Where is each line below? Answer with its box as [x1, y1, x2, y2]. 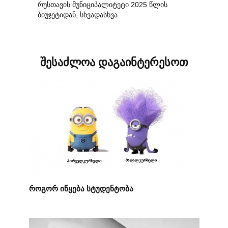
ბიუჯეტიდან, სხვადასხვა [38, 11, 118, 19]
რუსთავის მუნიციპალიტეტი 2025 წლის [38, 1, 167, 9]
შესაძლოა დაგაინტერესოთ [40, 56, 188, 69]
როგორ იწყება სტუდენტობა [28, 184, 133, 193]
